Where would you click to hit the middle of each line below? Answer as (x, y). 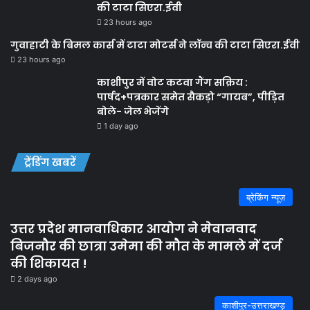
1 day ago (121, 126)
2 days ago (37, 279)
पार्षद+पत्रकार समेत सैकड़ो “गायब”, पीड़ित (191, 97)
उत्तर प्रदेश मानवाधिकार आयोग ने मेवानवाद (134, 229)
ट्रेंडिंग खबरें (50, 162)
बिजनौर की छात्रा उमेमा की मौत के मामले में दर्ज (146, 246)
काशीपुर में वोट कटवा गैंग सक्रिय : (172, 82)
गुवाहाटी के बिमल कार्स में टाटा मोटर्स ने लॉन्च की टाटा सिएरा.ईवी (155, 45)
